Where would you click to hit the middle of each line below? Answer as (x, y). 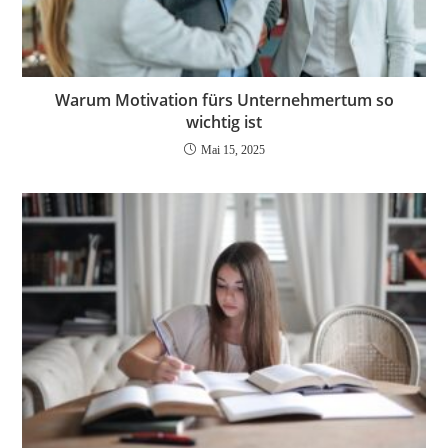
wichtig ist (224, 122)
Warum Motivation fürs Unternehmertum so (224, 100)
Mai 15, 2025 (232, 150)
